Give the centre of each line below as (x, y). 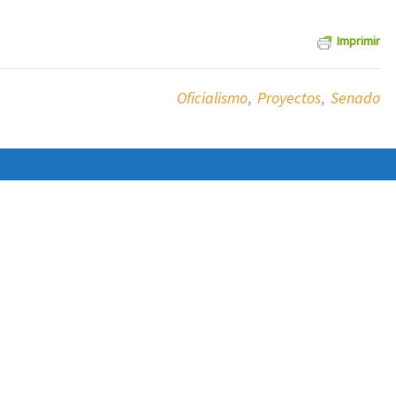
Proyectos (289, 98)
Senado (355, 98)
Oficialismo (212, 98)
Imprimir (358, 41)
